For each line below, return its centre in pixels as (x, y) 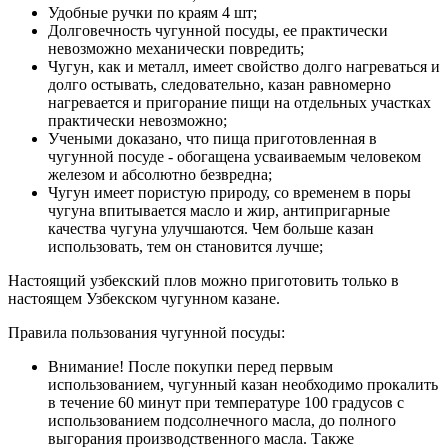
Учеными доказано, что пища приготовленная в (212, 138)
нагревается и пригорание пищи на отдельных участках (239, 102)
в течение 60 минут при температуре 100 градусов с (226, 402)
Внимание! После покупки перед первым (190, 366)
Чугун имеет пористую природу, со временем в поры (229, 192)
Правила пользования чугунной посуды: (146, 332)
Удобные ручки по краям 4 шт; (152, 12)
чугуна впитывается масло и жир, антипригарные (219, 210)
